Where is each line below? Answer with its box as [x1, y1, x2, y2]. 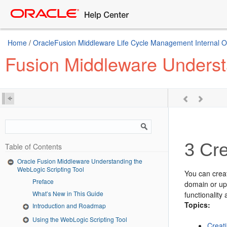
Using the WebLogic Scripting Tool [32, 214, 127, 223]
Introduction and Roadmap [32, 201, 106, 210]
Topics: [184, 200, 211, 210]
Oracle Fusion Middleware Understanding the [17, 157, 142, 165]
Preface [32, 176, 54, 185]
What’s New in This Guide [32, 188, 103, 198]
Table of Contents [5, 141, 62, 152]
